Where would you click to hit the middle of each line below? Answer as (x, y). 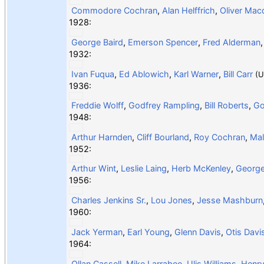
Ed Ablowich (144, 74)
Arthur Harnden (101, 137)
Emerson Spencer (163, 42)
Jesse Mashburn (230, 200)
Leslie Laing (143, 168)
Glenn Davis (197, 232)
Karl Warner (196, 74)
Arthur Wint (93, 168)
